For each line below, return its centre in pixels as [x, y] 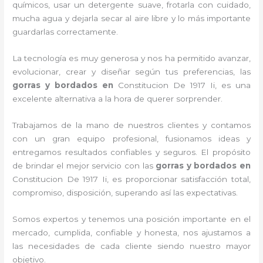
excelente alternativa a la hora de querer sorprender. [118, 98]
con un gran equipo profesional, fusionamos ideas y [131, 138]
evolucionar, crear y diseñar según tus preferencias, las [131, 71]
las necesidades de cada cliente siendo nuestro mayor [131, 246]
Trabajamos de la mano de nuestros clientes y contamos [131, 125]
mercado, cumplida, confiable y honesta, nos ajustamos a [131, 232]
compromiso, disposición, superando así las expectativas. [125, 192]
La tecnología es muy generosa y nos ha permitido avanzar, [131, 58]
